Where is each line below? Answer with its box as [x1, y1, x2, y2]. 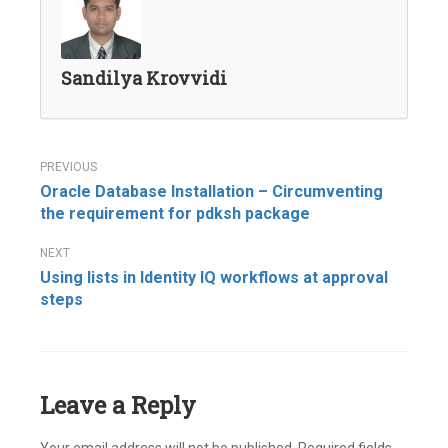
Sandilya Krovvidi [61, 66, 227, 90]
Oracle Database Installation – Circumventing [40, 182, 383, 201]
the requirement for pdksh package [40, 204, 310, 223]
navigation [39, 188, 195, 227]
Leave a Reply [40, 389, 196, 421]
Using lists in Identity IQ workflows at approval [40, 268, 388, 287]
